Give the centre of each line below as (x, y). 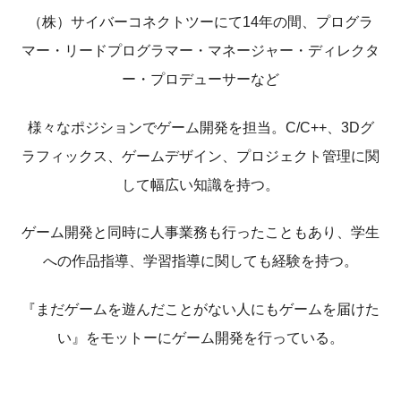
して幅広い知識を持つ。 (200, 184)
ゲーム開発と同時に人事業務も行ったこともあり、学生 (200, 233)
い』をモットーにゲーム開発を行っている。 (200, 337)
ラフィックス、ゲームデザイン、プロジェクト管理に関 (200, 156)
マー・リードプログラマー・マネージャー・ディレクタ (200, 51)
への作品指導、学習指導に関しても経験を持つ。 (200, 261)
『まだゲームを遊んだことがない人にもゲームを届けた (200, 309)
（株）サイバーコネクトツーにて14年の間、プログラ (200, 22)
